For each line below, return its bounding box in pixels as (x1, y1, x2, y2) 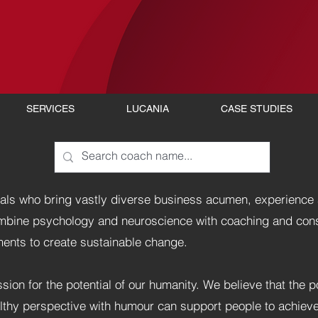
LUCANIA (126, 103, 169, 114)
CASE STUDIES (220, 103, 292, 114)
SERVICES (26, 103, 75, 114)
